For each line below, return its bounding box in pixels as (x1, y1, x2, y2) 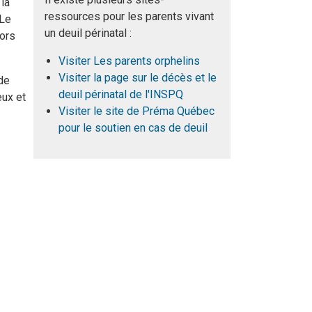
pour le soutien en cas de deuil (58, 120, 208, 134)
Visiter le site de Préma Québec (58, 104, 215, 118)
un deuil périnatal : (45, 26, 132, 40)
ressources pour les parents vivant (45, 9, 214, 23)
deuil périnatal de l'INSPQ (58, 87, 184, 101)
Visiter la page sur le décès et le (58, 70, 217, 84)
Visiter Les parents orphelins (58, 54, 201, 68)
